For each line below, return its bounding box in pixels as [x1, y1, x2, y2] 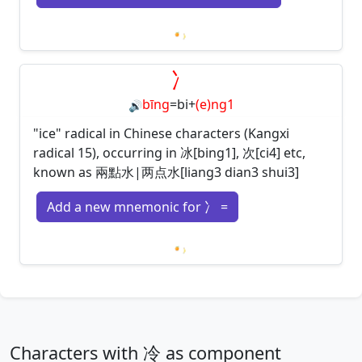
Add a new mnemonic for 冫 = [47, 198, 228, 217]
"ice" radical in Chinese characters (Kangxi [33, 124, 289, 143]
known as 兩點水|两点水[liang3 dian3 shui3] [33, 163, 299, 182]
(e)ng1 [195, 95, 234, 114]
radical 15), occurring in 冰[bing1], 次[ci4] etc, [33, 144, 305, 162]
